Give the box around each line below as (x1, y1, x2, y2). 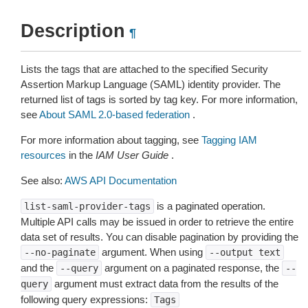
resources (21, 149, 66, 161)
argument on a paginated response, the (102, 262, 282, 274)
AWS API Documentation (65, 175, 177, 186)
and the (21, 262, 56, 274)
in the (66, 149, 96, 161)
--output (209, 247, 253, 258)
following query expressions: (21, 294, 151, 305)
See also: (21, 175, 65, 186)
